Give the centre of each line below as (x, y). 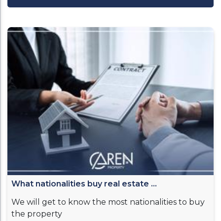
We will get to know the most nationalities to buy (108, 202)
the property (37, 214)
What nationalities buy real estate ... (84, 184)
